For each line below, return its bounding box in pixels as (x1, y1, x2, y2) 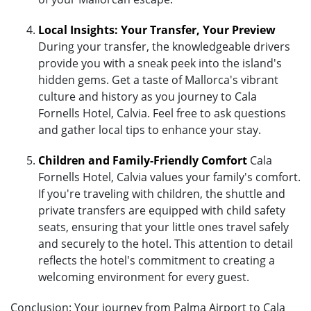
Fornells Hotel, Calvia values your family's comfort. (38, 169, 301, 185)
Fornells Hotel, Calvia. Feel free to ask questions (38, 105, 286, 121)
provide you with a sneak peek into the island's (38, 55, 282, 71)
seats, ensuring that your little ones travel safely (38, 219, 289, 235)
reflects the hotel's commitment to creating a (38, 252, 275, 268)
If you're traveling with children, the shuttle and (38, 185, 285, 201)
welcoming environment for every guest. (38, 269, 249, 285)
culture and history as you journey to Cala (38, 88, 257, 104)
